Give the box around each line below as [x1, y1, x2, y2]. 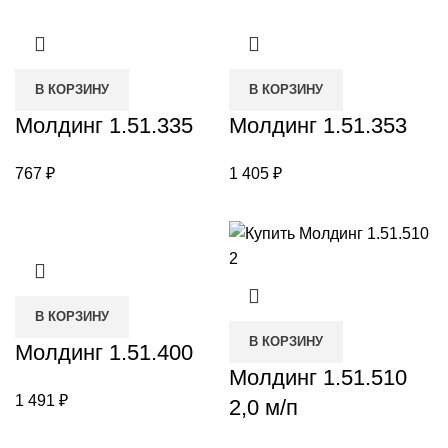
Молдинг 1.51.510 [229, 364, 407, 390]
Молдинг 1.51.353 [229, 112, 407, 138]
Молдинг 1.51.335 [15, 112, 193, 138]
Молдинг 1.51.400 [15, 339, 193, 365]
